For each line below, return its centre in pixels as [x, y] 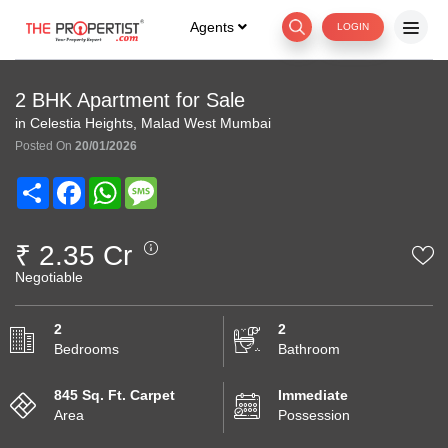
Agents [214, 26]
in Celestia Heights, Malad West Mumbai [143, 123]
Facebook [116, 185]
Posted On [45, 146]
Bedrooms [86, 349]
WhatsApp [153, 185]
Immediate [313, 395]
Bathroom [309, 349]
